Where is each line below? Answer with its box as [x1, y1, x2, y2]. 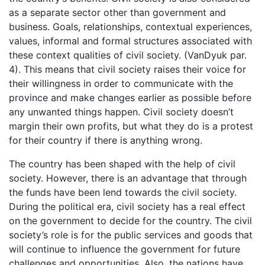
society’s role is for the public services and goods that [9, 229, 253, 241]
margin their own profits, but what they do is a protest [9, 120, 253, 132]
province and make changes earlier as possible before [9, 92, 251, 104]
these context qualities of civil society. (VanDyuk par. [9, 49, 247, 61]
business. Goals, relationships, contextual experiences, [9, 21, 252, 33]
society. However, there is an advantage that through [9, 172, 247, 184]
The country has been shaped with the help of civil [9, 158, 235, 170]
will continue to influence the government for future [9, 243, 240, 255]
